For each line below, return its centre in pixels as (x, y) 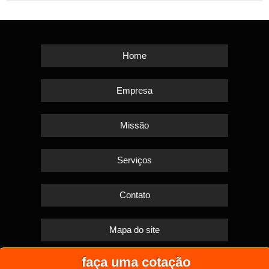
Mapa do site (134, 229)
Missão (134, 125)
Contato (134, 195)
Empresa (134, 90)
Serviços (134, 160)
